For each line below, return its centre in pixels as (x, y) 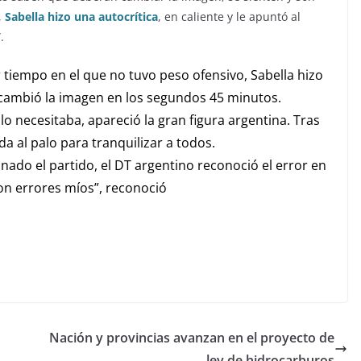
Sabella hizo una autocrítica (81, 17)
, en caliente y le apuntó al (229, 17)
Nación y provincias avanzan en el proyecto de (192, 338)
